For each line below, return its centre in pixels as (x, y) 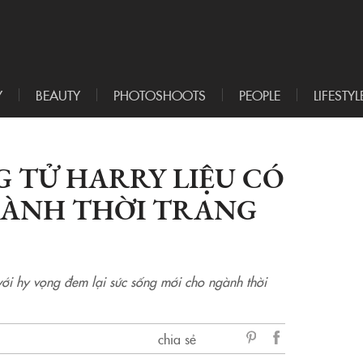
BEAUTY (58, 95)
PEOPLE (260, 95)
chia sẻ (177, 339)
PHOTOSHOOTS (160, 95)
